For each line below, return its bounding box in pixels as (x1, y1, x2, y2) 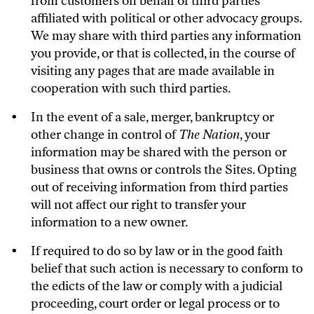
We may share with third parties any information (31, 28, 301, 43)
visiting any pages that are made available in (31, 63, 275, 78)
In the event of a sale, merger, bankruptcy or (31, 109, 274, 125)
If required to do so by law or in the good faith (31, 243, 283, 259)
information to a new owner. (31, 214, 188, 230)
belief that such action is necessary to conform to (31, 261, 303, 276)
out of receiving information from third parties (31, 179, 288, 195)
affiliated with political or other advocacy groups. (31, 11, 301, 26)
